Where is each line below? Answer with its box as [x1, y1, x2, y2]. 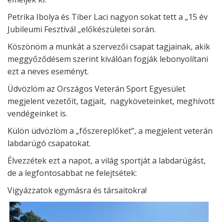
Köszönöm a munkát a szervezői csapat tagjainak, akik [7, 41, 210, 52]
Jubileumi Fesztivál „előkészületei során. [7, 24, 156, 35]
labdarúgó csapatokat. [7, 138, 91, 149]
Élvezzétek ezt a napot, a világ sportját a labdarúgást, [7, 155, 206, 166]
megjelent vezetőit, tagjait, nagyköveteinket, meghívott [7, 96, 215, 107]
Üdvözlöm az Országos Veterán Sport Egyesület [7, 83, 185, 94]
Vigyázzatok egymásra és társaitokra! [7, 185, 147, 196]
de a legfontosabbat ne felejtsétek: [7, 167, 137, 178]
